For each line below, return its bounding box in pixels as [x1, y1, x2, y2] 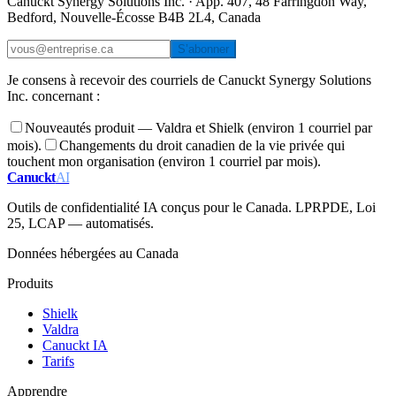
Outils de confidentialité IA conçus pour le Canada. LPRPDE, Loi [7, 199, 376, 215]
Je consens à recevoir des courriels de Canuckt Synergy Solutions [7, 72, 371, 88]
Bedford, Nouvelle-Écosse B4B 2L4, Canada [7, 9, 261, 25]
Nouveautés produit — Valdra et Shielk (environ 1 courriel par [25, 119, 372, 135]
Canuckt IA [42, 337, 108, 353]
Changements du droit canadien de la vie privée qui [59, 137, 345, 153]
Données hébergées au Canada [7, 245, 179, 261]
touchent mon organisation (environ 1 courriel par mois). [7, 153, 321, 169]
